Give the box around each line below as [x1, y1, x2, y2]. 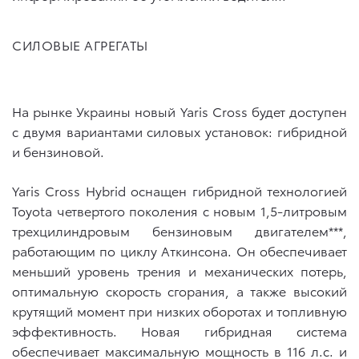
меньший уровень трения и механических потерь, [12, 260, 347, 280]
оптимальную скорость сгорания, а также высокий [12, 280, 347, 300]
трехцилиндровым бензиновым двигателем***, [12, 220, 347, 240]
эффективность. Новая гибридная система [12, 321, 347, 340]
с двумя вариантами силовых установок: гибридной [12, 121, 347, 140]
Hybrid [85, 180, 126, 200]
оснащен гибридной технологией [131, 180, 348, 200]
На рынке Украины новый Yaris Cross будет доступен [12, 101, 347, 120]
